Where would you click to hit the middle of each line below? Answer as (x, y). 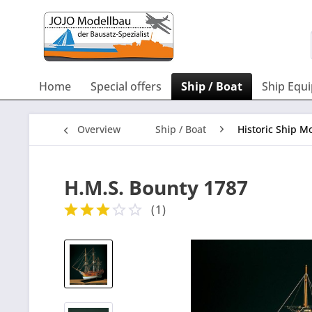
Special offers (126, 86)
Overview (99, 129)
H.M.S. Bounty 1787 (156, 187)
